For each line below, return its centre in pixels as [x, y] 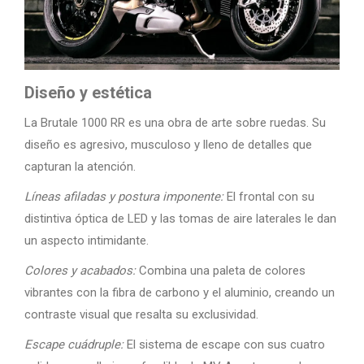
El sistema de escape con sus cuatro [224, 344]
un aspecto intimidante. [87, 240]
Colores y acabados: [80, 271]
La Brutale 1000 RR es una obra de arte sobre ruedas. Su [175, 123]
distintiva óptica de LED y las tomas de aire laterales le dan [180, 219]
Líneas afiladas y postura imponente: [124, 197]
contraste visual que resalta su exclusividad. [141, 314]
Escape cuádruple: [74, 344]
